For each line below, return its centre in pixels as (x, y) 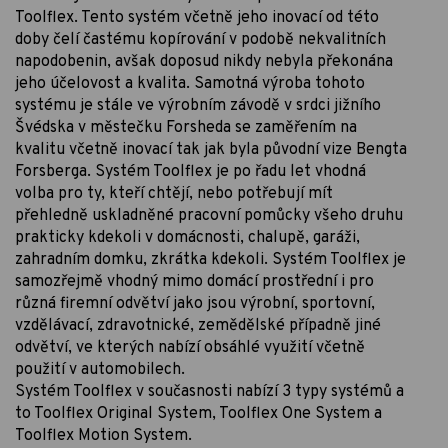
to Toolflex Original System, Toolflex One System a (198, 414)
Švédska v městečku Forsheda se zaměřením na (186, 128)
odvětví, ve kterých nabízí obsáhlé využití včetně (190, 348)
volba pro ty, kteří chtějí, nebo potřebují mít (174, 194)
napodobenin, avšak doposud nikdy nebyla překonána (204, 62)
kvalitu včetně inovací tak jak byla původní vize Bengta (211, 150)
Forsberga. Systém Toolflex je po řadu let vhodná (190, 172)
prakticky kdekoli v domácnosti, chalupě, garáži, (187, 238)
